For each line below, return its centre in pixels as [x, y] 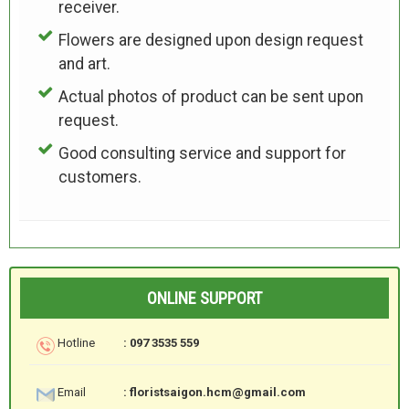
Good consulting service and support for [202, 153]
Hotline [76, 343]
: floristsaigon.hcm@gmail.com [214, 392]
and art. [84, 63]
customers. [100, 177]
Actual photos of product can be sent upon [210, 96]
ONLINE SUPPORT [204, 298]
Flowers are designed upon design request [210, 40]
